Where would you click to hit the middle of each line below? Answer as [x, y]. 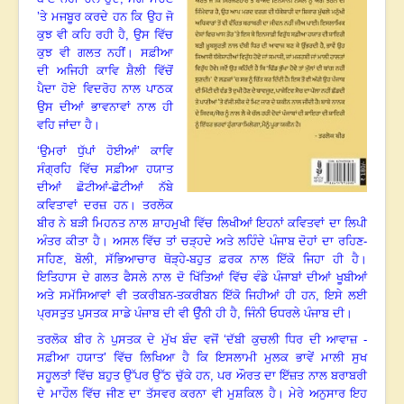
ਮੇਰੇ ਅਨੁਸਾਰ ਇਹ [328, 394]
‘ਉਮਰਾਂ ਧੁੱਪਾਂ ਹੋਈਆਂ [87, 151]
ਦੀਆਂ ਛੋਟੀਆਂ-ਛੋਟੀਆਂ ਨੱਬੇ [105, 188]
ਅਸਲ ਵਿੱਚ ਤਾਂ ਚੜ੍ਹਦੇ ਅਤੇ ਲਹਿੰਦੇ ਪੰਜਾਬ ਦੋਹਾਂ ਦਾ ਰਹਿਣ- [240, 242]
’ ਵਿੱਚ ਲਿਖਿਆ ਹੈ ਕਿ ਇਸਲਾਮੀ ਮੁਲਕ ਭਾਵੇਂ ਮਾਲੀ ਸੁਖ [235, 358]
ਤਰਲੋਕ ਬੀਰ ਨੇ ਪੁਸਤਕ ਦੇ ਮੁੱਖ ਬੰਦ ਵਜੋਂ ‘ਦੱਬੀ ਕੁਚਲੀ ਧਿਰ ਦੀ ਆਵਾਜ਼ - [202, 340]
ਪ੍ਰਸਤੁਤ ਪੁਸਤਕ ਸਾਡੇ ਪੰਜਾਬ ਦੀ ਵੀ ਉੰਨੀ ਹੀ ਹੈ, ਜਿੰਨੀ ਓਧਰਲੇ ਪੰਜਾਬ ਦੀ [191, 314]
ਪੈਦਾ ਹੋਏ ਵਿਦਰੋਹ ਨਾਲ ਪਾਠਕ [105, 89]
